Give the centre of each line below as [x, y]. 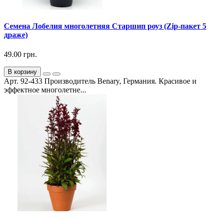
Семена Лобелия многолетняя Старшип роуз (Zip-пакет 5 [105, 26]
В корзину [22, 72]
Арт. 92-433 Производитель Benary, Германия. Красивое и [100, 81]
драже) [16, 35]
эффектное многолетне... [45, 90]
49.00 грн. [20, 54]
